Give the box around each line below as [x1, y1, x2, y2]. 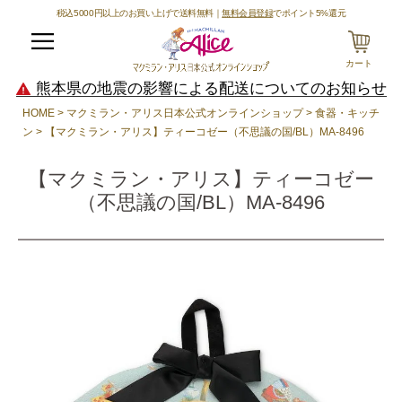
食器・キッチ [315, 107, 380, 120]
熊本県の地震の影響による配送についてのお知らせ [35, 80, 387, 98]
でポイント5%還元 [273, 8, 346, 18]
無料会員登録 [222, 8, 274, 18]
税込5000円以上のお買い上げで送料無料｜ [56, 8, 223, 18]
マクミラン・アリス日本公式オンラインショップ [66, 107, 303, 120]
